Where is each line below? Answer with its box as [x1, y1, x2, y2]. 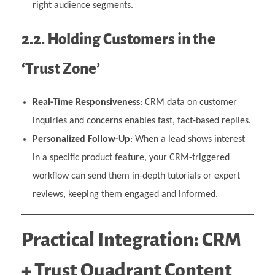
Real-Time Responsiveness [32, 98, 140, 108]
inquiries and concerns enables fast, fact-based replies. [32, 116, 251, 126]
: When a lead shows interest [130, 134, 245, 145]
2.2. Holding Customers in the [21, 31, 215, 48]
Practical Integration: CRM [21, 230, 241, 251]
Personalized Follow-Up [32, 134, 130, 145]
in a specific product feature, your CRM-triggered [32, 153, 230, 163]
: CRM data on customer [139, 98, 237, 108]
